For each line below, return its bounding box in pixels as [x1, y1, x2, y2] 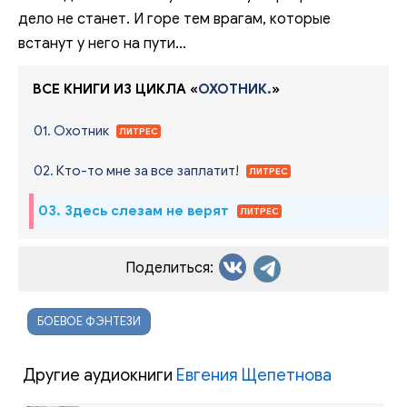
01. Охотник [34, 122, 112, 139]
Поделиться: [124, 258, 217, 277]
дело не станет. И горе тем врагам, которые [18, 9, 331, 28]
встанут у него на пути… [18, 34, 186, 53]
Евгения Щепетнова [176, 364, 332, 385]
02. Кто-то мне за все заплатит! [34, 162, 242, 179]
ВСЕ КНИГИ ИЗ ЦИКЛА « [29, 80, 198, 97]
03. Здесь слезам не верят [38, 202, 233, 219]
